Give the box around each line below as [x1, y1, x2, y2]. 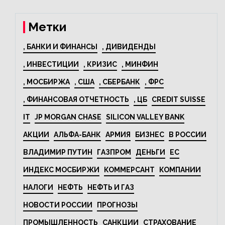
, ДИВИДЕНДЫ [102, 43, 156, 51]
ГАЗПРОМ [97, 148, 131, 156]
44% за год [86, 3, 125, 11]
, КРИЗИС [83, 60, 117, 68]
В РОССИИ [169, 131, 206, 139]
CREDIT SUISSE [152, 95, 205, 103]
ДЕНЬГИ [136, 148, 165, 156]
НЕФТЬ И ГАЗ [87, 183, 134, 191]
